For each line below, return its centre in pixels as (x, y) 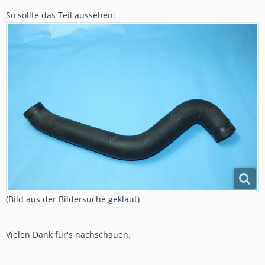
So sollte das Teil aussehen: (61, 15)
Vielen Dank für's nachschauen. (68, 234)
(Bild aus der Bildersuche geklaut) (73, 199)
